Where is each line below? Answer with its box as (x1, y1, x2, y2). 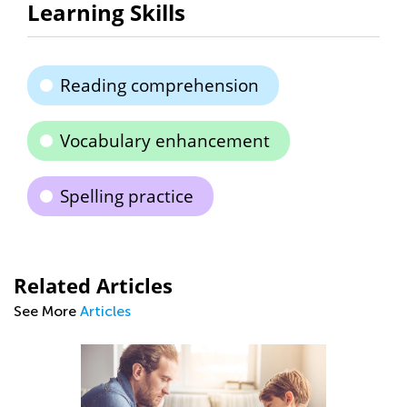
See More (14, 303, 80, 320)
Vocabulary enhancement (60, 129, 270, 153)
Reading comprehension (60, 74, 259, 97)
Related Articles (14, 272, 173, 299)
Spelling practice (60, 184, 194, 208)
